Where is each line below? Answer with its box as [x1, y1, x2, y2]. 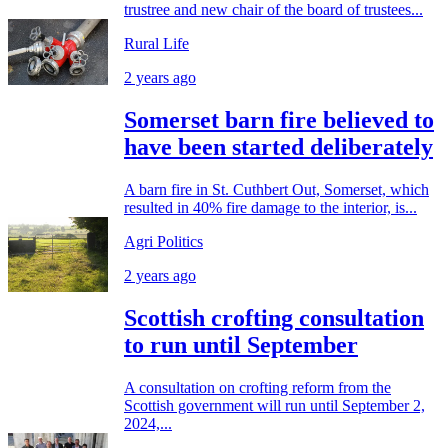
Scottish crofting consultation [124, 304, 424, 331]
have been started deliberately [124, 133, 433, 160]
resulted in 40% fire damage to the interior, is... [124, 198, 417, 216]
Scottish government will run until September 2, [124, 396, 425, 414]
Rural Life [124, 34, 189, 52]
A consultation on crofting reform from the [124, 378, 391, 396]
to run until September [124, 331, 358, 358]
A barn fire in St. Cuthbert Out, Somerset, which [124, 180, 429, 198]
